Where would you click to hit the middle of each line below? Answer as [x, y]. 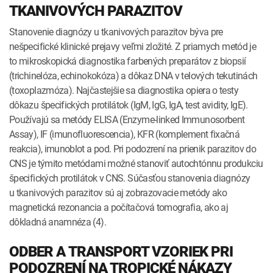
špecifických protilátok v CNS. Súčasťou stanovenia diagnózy [130, 178]
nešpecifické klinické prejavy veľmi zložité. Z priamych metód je [133, 46]
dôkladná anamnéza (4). [58, 222]
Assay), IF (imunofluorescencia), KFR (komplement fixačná [125, 134]
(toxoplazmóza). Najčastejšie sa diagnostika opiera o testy [124, 90]
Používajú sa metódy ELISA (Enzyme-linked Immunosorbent [127, 119]
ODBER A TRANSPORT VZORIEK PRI [121, 251]
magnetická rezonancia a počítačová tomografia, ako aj [119, 207]
